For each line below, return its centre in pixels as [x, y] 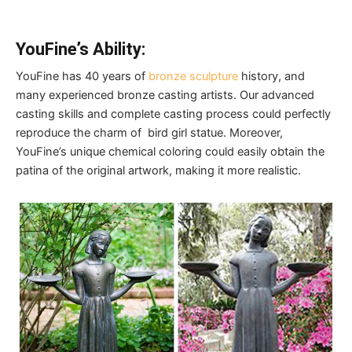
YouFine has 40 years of [81, 77]
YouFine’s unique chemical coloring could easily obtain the [170, 152]
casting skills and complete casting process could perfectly [173, 114]
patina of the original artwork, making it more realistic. [158, 171]
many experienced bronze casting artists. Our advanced [165, 95]
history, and [271, 77]
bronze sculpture [192, 77]
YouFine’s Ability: [81, 49]
